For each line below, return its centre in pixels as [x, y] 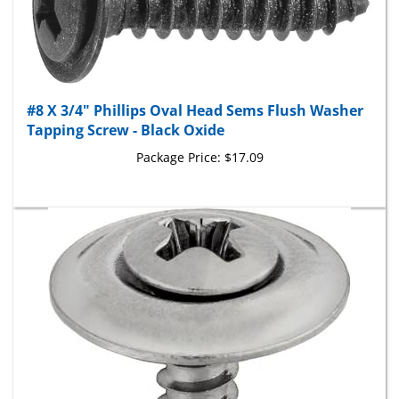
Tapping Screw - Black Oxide [126, 114]
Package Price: [178, 141]
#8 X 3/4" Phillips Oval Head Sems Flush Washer [195, 94]
